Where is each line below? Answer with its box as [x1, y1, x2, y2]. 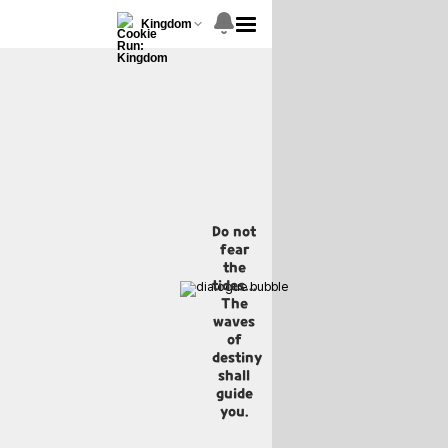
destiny [212, 348, 262, 366]
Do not [212, 222, 256, 240]
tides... [212, 276, 257, 294]
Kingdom [141, 17, 192, 31]
